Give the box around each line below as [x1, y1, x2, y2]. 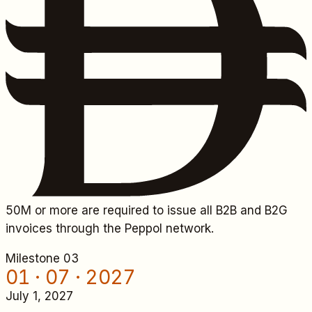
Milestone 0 [6, 251, 71, 266]
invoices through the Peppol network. [6, 221, 214, 236]
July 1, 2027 [6, 289, 73, 304]
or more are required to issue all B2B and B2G [31, 203, 288, 218]
